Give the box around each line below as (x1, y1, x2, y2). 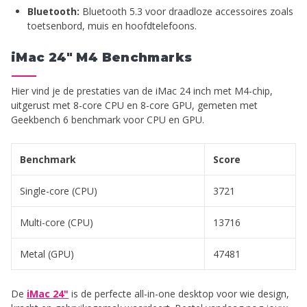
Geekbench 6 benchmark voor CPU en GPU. (11, 113, 204, 127)
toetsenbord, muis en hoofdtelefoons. (27, 19, 197, 33)
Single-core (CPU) (20, 184, 97, 198)
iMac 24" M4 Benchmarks (11, 50, 193, 66)
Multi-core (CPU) (20, 216, 93, 230)
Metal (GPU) (20, 247, 74, 261)
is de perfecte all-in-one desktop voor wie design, (69, 287, 289, 301)
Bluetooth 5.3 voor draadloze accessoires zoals (79, 5, 293, 19)
